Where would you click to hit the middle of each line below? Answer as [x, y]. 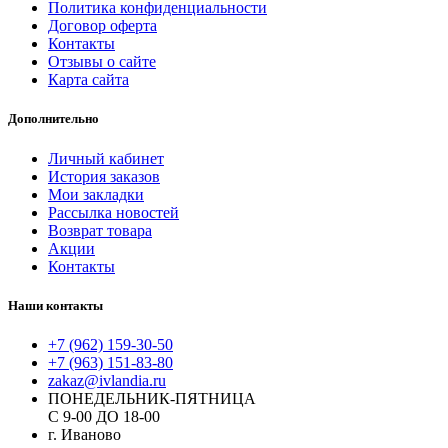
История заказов [104, 176]
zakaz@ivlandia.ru [107, 380]
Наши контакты [55, 305]
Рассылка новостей [113, 212]
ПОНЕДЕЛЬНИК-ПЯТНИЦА [152, 398]
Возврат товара [100, 230]
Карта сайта [88, 80]
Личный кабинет [106, 158]
